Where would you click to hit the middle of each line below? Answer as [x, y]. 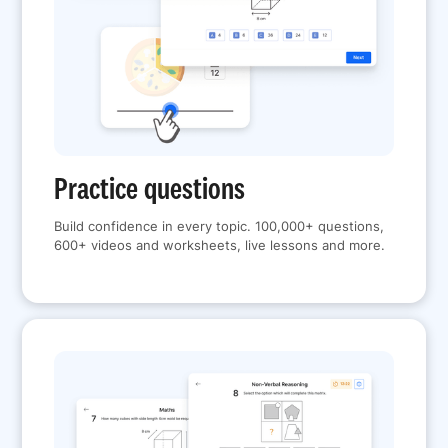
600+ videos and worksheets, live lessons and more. [220, 245]
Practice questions [150, 187]
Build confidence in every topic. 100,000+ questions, [219, 226]
